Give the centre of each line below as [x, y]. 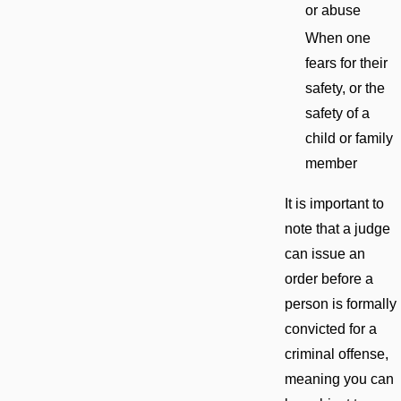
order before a [328, 278]
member [331, 163]
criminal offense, [336, 354]
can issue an [324, 253]
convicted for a [330, 328]
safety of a [337, 113]
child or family [349, 138]
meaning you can [339, 379]
